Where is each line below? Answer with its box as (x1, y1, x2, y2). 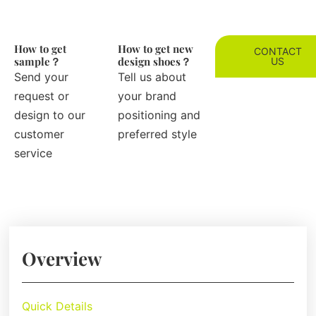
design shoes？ (118, 54, 192, 69)
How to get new (118, 42, 194, 56)
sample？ (14, 54, 61, 69)
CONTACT (253, 45, 302, 58)
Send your (14, 70, 68, 85)
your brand (118, 89, 177, 104)
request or (14, 89, 69, 104)
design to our (14, 108, 85, 123)
